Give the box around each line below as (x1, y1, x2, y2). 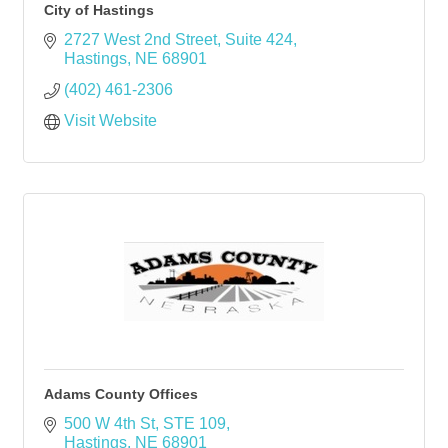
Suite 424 (225, 31, 293, 48)
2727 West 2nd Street (64, 31, 217, 48)
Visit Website (64, 112, 157, 129)
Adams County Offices (44, 386, 198, 402)
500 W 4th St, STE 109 (64, 415, 226, 432)
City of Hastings (44, 2, 154, 18)
